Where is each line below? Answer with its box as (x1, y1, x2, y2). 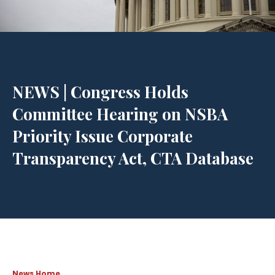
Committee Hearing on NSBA (12, 103, 228, 125)
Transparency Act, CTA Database (12, 147, 254, 169)
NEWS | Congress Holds (12, 80, 188, 103)
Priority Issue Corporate (12, 125, 193, 147)
